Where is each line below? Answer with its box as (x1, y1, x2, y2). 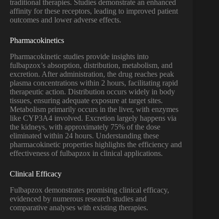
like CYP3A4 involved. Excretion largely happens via (10, 113, 176, 122)
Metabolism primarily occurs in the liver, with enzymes (10, 105, 178, 113)
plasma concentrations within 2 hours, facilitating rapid (10, 78, 178, 87)
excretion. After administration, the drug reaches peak (10, 69, 174, 78)
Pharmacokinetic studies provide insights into (10, 52, 149, 61)
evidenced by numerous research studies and (10, 194, 147, 203)
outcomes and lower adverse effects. (10, 16, 121, 24)
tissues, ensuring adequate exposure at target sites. (10, 96, 163, 105)
